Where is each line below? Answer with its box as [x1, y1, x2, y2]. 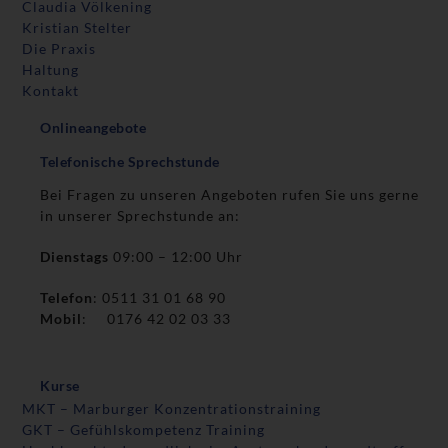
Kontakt [22, 82, 80, 100]
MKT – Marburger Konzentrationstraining [22, 400, 322, 418]
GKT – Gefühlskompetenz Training [22, 421, 266, 439]
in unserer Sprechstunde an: [40, 207, 241, 225]
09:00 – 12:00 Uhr [113, 248, 248, 266]
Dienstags [40, 248, 114, 266]
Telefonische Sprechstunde [40, 153, 220, 171]
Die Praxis [22, 40, 97, 58]
